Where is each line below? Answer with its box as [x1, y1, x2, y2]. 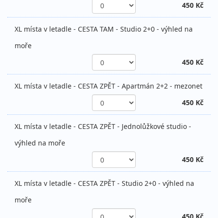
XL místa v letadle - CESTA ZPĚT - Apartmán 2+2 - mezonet [15, 81, 202, 91]
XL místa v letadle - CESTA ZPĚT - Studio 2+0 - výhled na [15, 179, 194, 188]
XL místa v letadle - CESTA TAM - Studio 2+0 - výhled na [15, 24, 193, 34]
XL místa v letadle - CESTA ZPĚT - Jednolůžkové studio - [15, 122, 191, 131]
